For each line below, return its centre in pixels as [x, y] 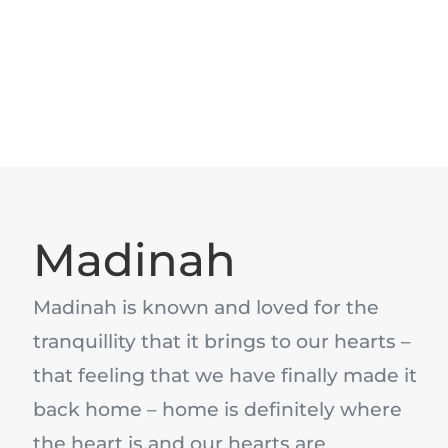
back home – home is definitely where [217, 410]
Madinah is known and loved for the [206, 308]
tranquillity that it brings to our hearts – [222, 342]
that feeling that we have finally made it [225, 376]
